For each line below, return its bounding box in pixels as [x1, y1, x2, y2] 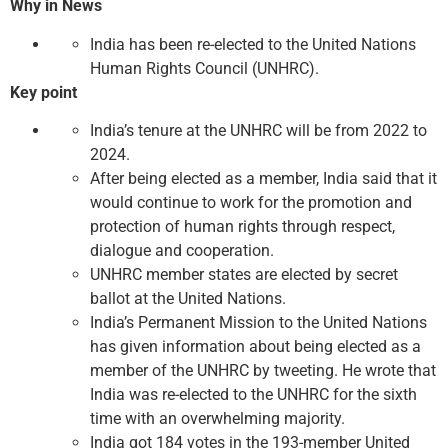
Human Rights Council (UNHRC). [90, 58, 319, 78]
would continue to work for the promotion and [90, 193, 412, 213]
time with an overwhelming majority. [90, 409, 345, 429]
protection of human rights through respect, [90, 217, 395, 237]
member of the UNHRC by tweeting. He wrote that [90, 361, 436, 381]
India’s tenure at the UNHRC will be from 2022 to [90, 121, 427, 141]
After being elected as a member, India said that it [90, 169, 437, 189]
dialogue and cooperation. [90, 241, 274, 261]
